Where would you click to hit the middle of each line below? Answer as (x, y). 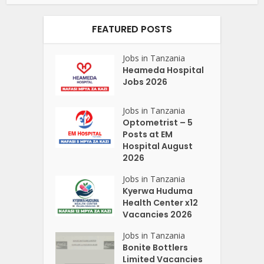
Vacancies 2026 (158, 215)
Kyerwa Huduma (158, 191)
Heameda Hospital (164, 70)
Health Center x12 (161, 203)
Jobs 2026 (145, 82)
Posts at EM (148, 135)
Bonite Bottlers (156, 248)
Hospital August (158, 146)
